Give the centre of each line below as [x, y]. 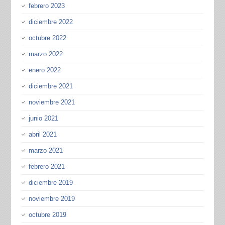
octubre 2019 [47, 214]
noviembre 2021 [51, 102]
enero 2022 [44, 70]
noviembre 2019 [51, 198]
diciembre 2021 [50, 86]
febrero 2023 [46, 6]
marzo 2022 [45, 54]
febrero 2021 [46, 166]
